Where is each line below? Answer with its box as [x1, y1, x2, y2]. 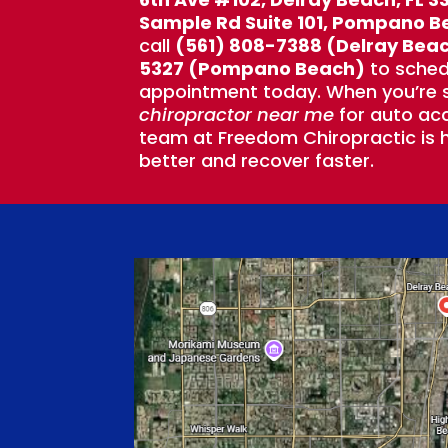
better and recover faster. [139, 147, 375, 173]
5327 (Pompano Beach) [139, 55, 366, 81]
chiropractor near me [139, 101, 335, 127]
